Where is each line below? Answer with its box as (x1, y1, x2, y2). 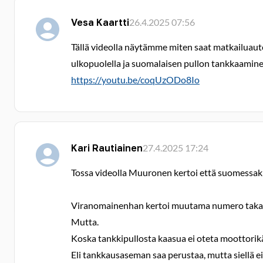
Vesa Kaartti (71, 16, 129, 28)
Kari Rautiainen (71, 142, 143, 154)
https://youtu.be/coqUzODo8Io (71, 74, 200, 85)
